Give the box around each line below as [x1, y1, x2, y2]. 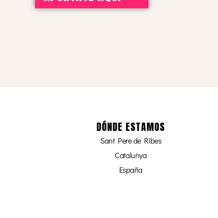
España [119, 164, 143, 175]
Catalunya [115, 149, 147, 160]
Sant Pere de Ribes [100, 135, 162, 145]
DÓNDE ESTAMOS [96, 119, 165, 134]
